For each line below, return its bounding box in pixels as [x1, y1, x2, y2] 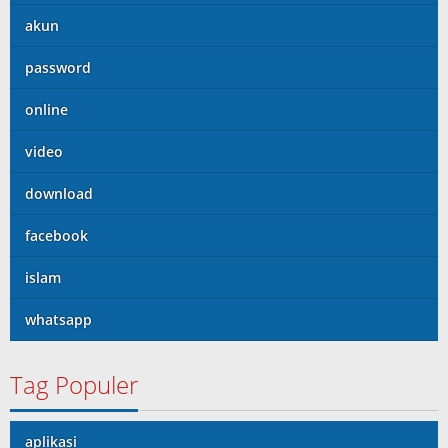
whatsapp [25, 310, 92, 329]
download [25, 184, 93, 203]
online [25, 100, 68, 119]
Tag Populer [10, 368, 138, 401]
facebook [25, 226, 88, 245]
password [25, 58, 91, 77]
